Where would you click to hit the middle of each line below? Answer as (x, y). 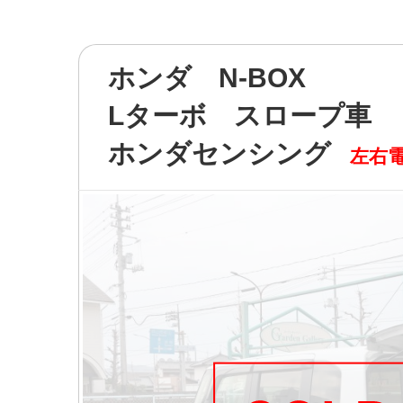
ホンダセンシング (219, 153)
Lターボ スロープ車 (240, 116)
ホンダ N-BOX (207, 78)
